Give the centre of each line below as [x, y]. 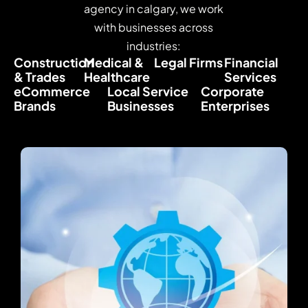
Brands [35, 105]
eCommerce [52, 91]
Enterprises [235, 105]
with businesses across [154, 27]
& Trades [40, 76]
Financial [251, 62]
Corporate [232, 91]
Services [250, 76]
